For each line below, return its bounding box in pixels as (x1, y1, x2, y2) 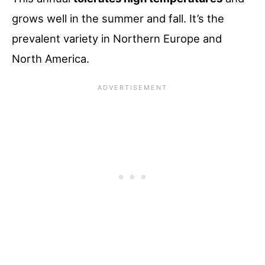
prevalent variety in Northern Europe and (12, 32, 222, 46)
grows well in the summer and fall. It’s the (12, 12, 224, 25)
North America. (12, 52, 89, 66)
